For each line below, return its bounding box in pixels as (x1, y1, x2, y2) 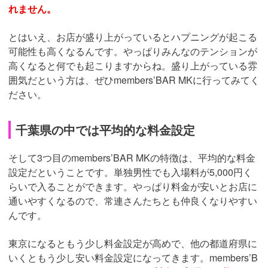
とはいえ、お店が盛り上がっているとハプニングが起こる (8, 30, 257, 44)
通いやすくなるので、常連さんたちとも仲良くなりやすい (8, 194, 257, 208)
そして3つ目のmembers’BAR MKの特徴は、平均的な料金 (8, 151, 255, 165)
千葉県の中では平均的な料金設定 (16, 121, 195, 139)
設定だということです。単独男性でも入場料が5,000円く (8, 165, 252, 179)
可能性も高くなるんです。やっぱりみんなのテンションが (8, 44, 257, 59)
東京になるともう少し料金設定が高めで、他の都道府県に (8, 236, 257, 251)
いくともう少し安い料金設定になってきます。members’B (8, 251, 258, 265)
